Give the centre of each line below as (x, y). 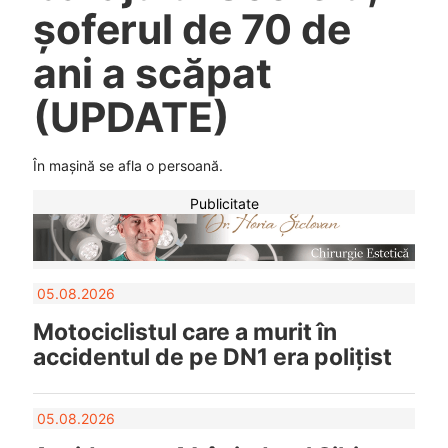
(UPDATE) (131, 116)
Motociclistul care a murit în (184, 331)
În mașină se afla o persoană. (127, 166)
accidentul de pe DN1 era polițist (212, 356)
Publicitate (224, 204)
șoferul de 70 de (191, 28)
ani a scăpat (152, 72)
